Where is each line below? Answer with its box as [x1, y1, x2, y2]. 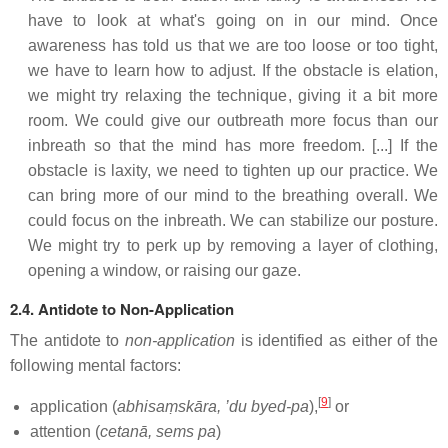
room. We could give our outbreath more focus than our [28, 112, 438, 129]
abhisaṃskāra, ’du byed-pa [117, 398, 309, 415]
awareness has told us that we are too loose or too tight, [28, 37, 438, 54]
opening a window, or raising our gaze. [28, 262, 301, 279]
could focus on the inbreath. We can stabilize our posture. [28, 212, 438, 229]
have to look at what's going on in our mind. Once [28, 12, 438, 29]
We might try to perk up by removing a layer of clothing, [28, 237, 438, 254]
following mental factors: [10, 357, 181, 374]
